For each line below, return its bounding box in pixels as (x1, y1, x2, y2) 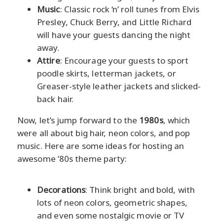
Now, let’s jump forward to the (17, 114, 140, 126)
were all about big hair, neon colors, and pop (17, 127, 190, 139)
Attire (37, 54, 60, 66)
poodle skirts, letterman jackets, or (37, 67, 176, 79)
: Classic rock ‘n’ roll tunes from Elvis (60, 3, 200, 15)
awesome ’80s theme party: (17, 152, 127, 164)
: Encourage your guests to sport (60, 54, 188, 66)
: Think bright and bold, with (85, 184, 195, 195)
